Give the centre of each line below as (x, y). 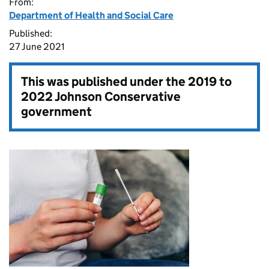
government (56, 112)
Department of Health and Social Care (91, 15)
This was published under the (104, 82)
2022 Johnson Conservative (101, 97)
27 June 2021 (37, 47)
